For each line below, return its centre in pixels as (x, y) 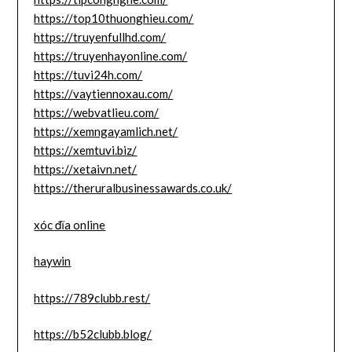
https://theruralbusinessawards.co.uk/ (133, 188)
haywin (53, 261)
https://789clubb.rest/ (92, 297)
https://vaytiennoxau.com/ (104, 94)
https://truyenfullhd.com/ (100, 37)
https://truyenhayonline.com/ (111, 56)
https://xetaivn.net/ (86, 169)
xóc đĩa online (70, 224)
